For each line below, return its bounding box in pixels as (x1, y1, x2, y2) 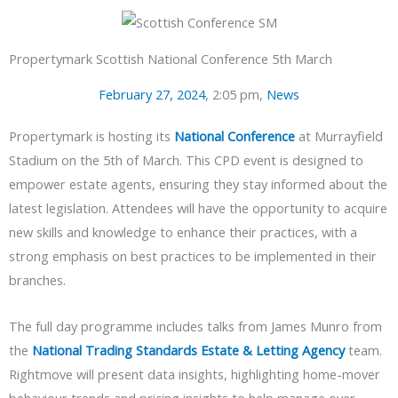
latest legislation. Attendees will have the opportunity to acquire (9, 198, 387, 217)
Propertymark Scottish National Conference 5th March (9, 49, 332, 68)
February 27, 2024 (99, 84, 205, 103)
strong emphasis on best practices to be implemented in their (9, 246, 377, 265)
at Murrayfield (295, 126, 383, 145)
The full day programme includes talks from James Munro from (9, 317, 382, 336)
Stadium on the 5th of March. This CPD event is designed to (9, 150, 363, 169)
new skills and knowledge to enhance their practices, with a (9, 222, 357, 241)
